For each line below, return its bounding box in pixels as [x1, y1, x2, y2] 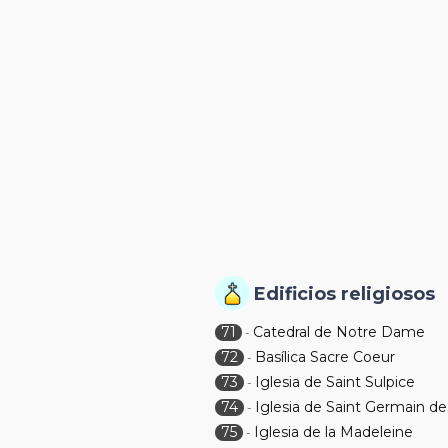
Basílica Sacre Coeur [255, 348, 396, 366]
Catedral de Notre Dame [253, 323, 426, 341]
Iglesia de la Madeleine [254, 423, 414, 441]
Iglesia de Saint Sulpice [255, 373, 416, 391]
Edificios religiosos [254, 283, 436, 305]
